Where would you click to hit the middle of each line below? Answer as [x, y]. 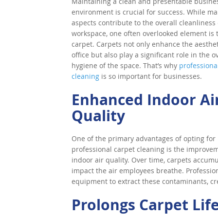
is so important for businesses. [151, 76]
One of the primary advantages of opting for [144, 138]
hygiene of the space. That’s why [125, 65]
